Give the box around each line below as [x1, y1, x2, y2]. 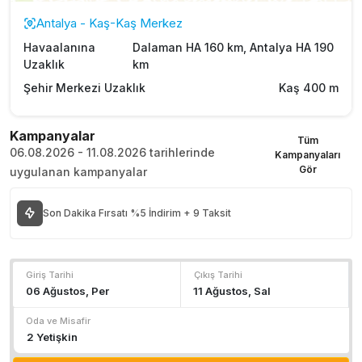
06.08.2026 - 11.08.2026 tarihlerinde [10, 145, 215, 159]
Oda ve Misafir [26, 314, 90, 326]
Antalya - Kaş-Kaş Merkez [36, 15, 183, 31]
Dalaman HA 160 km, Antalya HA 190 [132, 40, 334, 54]
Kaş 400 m [279, 80, 339, 95]
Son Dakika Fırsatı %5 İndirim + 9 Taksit [43, 206, 231, 219]
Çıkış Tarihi [193, 268, 242, 280]
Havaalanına [23, 40, 95, 54]
